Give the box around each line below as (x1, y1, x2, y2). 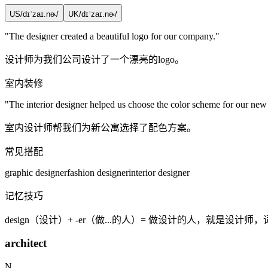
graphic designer (5, 167, 67, 178)
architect (5, 237, 47, 250)
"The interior (5, 99, 56, 109)
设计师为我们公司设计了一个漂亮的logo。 (5, 54, 184, 65)
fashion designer (67, 167, 129, 178)
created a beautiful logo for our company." (58, 31, 220, 41)
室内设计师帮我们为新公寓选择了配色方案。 (5, 122, 196, 133)
